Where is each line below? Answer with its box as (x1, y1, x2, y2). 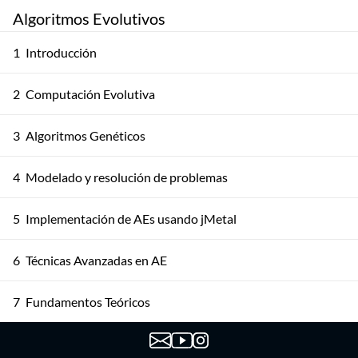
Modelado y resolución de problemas (26, 169, 228, 185)
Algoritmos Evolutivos (13, 9, 165, 28)
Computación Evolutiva (26, 86, 155, 101)
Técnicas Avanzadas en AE (26, 253, 167, 268)
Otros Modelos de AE (26, 336, 144, 351)
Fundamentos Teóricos (26, 294, 150, 309)
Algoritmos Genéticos (26, 128, 145, 143)
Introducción (26, 45, 97, 60)
